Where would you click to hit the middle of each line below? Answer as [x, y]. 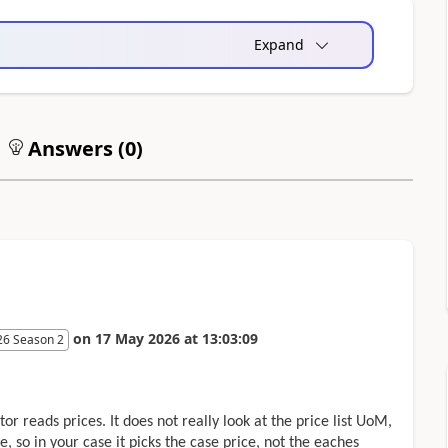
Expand [278, 44]
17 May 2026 [137, 338]
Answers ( [73, 148]
